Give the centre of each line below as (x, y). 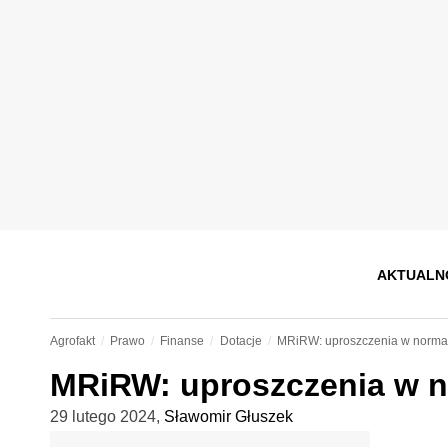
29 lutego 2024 (102, 416)
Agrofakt (72, 341)
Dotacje (240, 341)
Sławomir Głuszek (228, 416)
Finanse (182, 341)
